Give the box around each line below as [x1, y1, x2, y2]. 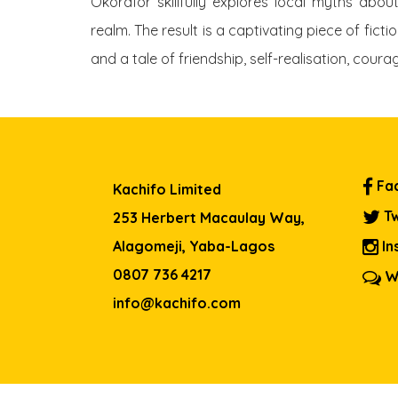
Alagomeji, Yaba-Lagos [113, 237, 275, 256]
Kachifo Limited [113, 180, 221, 199]
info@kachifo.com [113, 294, 241, 313]
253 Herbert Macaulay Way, [113, 209, 305, 227]
